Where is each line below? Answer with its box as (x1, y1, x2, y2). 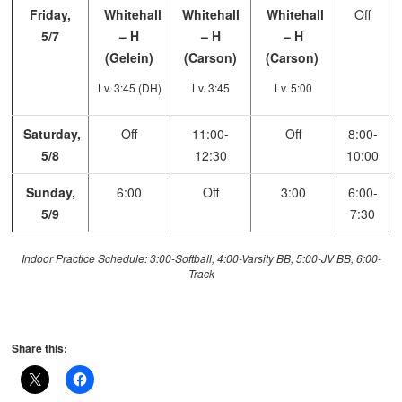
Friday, (30, 4, 72, 23)
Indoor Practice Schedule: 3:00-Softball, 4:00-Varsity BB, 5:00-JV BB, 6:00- (21, 249, 381, 266)
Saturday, (20, 124, 82, 143)
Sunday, (25, 182, 75, 201)
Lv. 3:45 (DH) (97, 79, 162, 95)
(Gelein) (105, 48, 154, 66)
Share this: (12, 339, 68, 356)
